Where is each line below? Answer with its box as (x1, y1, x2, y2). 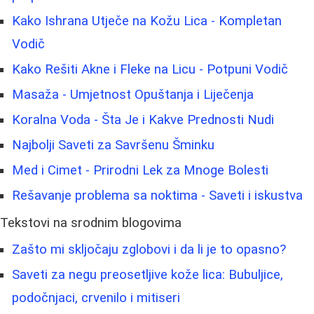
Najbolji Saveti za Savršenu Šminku (12, 137, 214, 153)
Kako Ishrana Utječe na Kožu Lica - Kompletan (12, 13, 282, 29)
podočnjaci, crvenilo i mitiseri (12, 289, 180, 306)
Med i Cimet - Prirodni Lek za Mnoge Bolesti (12, 162, 268, 178)
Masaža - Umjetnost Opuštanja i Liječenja (12, 86, 254, 102)
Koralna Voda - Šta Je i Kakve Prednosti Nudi (12, 111, 274, 128)
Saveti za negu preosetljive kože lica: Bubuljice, (12, 266, 283, 282)
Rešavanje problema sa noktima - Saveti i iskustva (12, 187, 303, 203)
